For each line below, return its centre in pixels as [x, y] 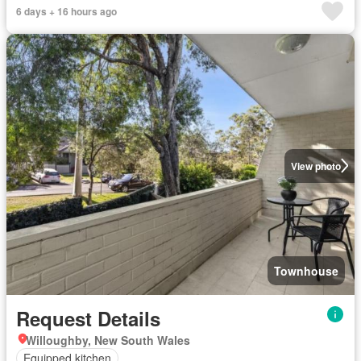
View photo [315, 166]
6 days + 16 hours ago [66, 11]
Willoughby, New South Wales [108, 340]
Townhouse [306, 270]
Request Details [88, 318]
